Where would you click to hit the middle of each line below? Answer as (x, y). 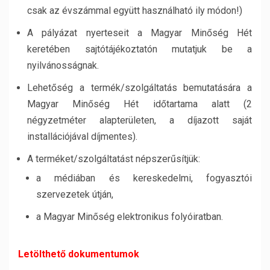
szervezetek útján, (75, 194)
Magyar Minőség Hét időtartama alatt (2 (140, 104)
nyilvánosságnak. (63, 65)
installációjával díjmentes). (82, 137)
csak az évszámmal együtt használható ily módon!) (135, 11)
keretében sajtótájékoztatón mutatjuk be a (140, 49)
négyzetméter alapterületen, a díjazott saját (140, 120)
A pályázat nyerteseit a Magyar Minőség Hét (140, 33)
